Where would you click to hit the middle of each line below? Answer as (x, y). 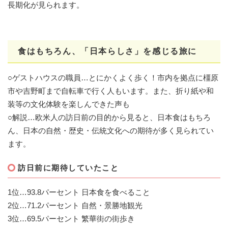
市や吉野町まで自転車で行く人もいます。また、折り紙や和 (111, 91)
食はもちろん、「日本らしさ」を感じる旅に (108, 51)
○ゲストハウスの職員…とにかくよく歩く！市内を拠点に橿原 (113, 77)
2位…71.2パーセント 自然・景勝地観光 (75, 205)
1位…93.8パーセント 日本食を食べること (79, 192)
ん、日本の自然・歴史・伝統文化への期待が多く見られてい (111, 130)
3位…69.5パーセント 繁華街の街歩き (71, 218)
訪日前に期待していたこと (68, 167)
